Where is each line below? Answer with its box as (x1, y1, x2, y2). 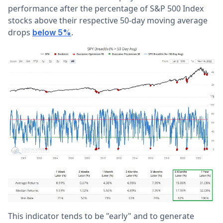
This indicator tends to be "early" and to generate (8, 210, 194, 222)
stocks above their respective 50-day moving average (8, 14, 208, 26)
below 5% (32, 27, 71, 37)
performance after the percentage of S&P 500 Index (8, 2, 204, 14)
